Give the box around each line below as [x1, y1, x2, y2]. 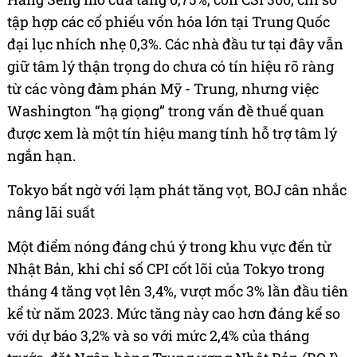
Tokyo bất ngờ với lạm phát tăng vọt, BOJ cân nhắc [7, 180, 347, 200]
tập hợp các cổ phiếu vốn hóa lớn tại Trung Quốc [7, 12, 330, 32]
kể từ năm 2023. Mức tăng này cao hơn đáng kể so [7, 304, 340, 324]
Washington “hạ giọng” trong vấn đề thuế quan [7, 101, 324, 121]
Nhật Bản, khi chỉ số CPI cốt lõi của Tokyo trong [7, 259, 324, 279]
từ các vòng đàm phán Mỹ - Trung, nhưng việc [7, 79, 319, 99]
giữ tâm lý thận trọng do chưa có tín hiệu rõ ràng [7, 57, 334, 76]
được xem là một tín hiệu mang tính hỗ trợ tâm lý [7, 124, 337, 143]
